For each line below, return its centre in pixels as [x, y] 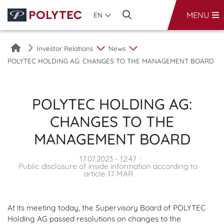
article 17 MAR [108, 174]
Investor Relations [65, 48]
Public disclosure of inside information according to [108, 166]
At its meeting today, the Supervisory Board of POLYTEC [106, 208]
